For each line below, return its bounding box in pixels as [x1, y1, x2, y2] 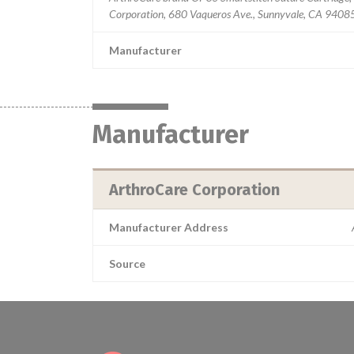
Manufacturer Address [109, 220, 228, 234]
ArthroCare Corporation [109, 180, 280, 199]
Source [109, 257, 145, 270]
